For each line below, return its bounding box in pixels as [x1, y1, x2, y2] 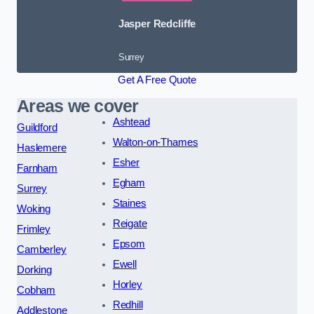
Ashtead [112, 116, 150, 128]
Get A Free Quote [118, 74, 196, 86]
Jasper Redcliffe [118, 18, 196, 29]
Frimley [17, 223, 50, 235]
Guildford [17, 121, 57, 133]
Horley [112, 278, 142, 290]
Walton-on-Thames [112, 136, 198, 148]
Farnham [17, 162, 57, 174]
